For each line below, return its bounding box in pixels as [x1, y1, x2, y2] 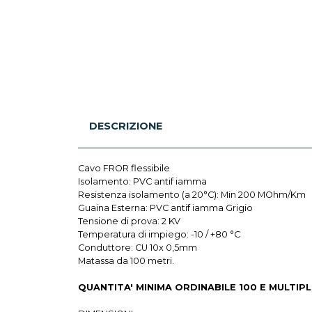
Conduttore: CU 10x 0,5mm [78, 242, 197, 253]
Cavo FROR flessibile [78, 163, 170, 174]
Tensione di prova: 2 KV [78, 216, 180, 227]
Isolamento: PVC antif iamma [78, 176, 207, 187]
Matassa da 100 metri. [78, 256, 174, 267]
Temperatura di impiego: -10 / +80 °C [78, 229, 240, 240]
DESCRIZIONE [89, 120, 162, 133]
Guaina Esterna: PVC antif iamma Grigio [78, 203, 253, 214]
